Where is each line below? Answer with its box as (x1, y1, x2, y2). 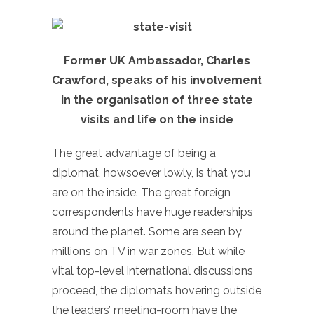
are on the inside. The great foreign (52, 185, 231, 199)
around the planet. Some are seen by (52, 224, 242, 238)
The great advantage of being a (52, 146, 216, 160)
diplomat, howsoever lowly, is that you (52, 165, 250, 179)
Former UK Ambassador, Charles (64, 53, 250, 67)
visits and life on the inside (81, 112, 233, 126)
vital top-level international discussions (52, 264, 253, 278)
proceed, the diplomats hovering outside (52, 283, 261, 297)
